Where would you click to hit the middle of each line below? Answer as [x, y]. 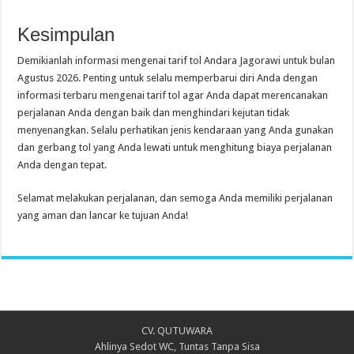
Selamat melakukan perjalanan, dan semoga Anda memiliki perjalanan [175, 198]
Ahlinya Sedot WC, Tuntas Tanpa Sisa [177, 346]
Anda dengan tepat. [62, 164]
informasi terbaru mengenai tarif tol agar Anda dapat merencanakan [173, 95]
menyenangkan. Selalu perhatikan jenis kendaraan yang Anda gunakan [176, 130]
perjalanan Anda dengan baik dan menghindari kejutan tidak [154, 112]
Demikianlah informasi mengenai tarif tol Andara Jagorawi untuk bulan [177, 60]
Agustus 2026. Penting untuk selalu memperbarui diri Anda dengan [168, 77]
